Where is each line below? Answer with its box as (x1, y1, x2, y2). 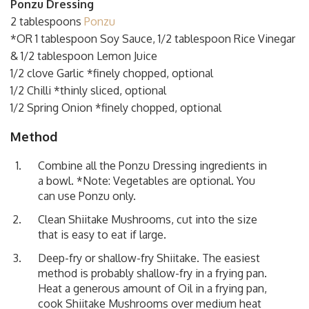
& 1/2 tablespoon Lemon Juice (10, 48, 157, 63)
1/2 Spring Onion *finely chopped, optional (10, 100, 221, 114)
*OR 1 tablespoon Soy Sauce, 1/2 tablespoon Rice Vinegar (10, 31, 295, 46)
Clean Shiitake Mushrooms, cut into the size (38, 212, 257, 226)
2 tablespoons (10, 14, 84, 28)
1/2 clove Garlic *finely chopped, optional (10, 66, 213, 80)
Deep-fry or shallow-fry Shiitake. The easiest (38, 250, 260, 265)
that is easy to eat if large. (38, 227, 166, 241)
